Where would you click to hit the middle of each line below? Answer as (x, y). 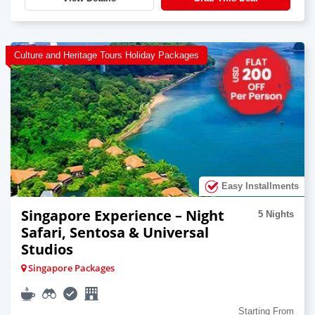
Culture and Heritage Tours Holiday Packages (107, 55)
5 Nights (276, 214)
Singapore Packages (70, 268)
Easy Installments (259, 186)
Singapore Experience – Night (123, 215)
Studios (47, 249)
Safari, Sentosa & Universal (115, 232)
